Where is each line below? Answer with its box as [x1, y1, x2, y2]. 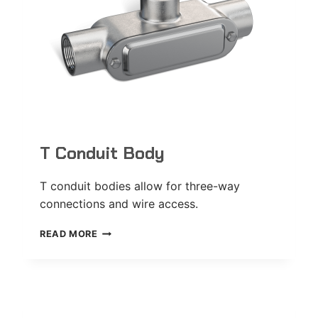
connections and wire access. [40, 197, 198, 211]
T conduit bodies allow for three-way [40, 179, 240, 193]
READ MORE [40, 229, 98, 239]
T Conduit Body [40, 142, 165, 164]
